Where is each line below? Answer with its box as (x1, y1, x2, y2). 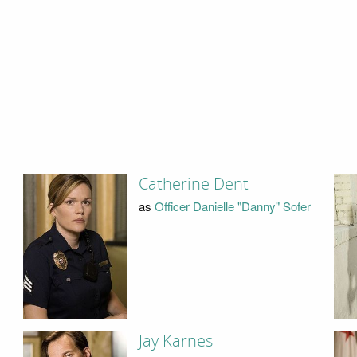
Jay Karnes (138, 331, 213, 351)
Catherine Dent (138, 174, 249, 194)
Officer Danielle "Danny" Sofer (154, 198, 311, 215)
